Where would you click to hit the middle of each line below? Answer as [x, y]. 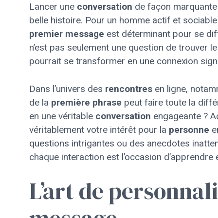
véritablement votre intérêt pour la [99, 129]
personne [189, 129]
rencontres [129, 89]
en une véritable [62, 116]
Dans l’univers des [67, 89]
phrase [107, 102]
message [85, 34]
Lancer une [53, 7]
